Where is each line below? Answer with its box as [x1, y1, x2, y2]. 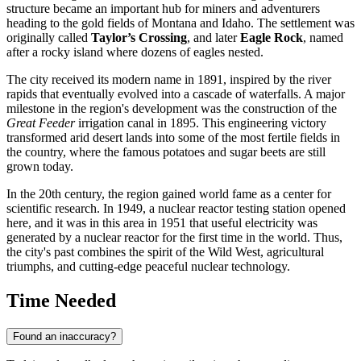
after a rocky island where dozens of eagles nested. [6, 45, 263, 60]
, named [303, 31, 343, 45]
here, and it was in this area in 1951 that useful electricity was [6, 216, 317, 230]
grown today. [6, 160, 73, 174]
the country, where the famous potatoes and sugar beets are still [6, 145, 326, 160]
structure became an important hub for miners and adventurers [6, 2, 320, 16]
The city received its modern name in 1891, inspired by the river [6, 73, 331, 87]
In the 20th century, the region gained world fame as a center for [6, 187, 331, 201]
